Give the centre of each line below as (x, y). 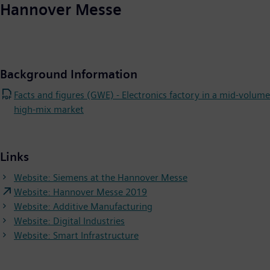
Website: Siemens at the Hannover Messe (101, 177)
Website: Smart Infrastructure (76, 235)
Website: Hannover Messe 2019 (80, 192)
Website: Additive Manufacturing (83, 206)
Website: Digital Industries (69, 221)
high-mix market (49, 109)
